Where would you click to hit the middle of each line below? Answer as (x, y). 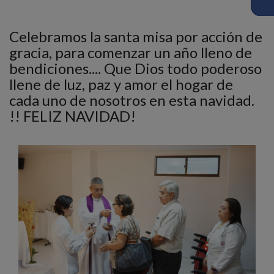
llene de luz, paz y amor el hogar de (121, 84)
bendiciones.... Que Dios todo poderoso (135, 68)
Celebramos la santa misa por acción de (136, 36)
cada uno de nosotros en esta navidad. (132, 100)
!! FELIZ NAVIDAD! (72, 116)
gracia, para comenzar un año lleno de (131, 52)
